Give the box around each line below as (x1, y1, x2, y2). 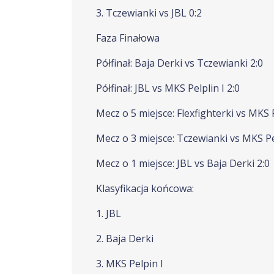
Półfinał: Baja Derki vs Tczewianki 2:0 (96, 56, 263, 70)
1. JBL (96, 207, 121, 220)
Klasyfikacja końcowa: (96, 182, 194, 195)
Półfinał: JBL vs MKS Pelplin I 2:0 (96, 81, 240, 95)
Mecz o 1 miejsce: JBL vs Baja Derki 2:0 (96, 157, 270, 170)
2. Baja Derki (96, 232, 154, 245)
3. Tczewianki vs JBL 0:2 (96, 6, 202, 20)
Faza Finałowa (96, 31, 160, 45)
